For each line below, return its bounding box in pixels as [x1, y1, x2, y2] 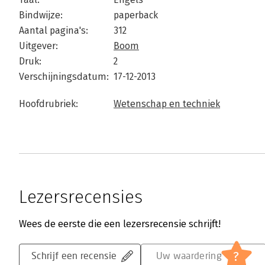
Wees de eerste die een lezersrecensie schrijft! [19, 218, 221, 230]
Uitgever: [19, 40, 58, 51]
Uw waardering [156, 250, 222, 261]
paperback [114, 9, 158, 21]
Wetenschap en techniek [114, 98, 220, 109]
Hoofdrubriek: [19, 98, 78, 109]
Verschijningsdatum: [19, 71, 109, 82]
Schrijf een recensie [31, 250, 117, 261]
